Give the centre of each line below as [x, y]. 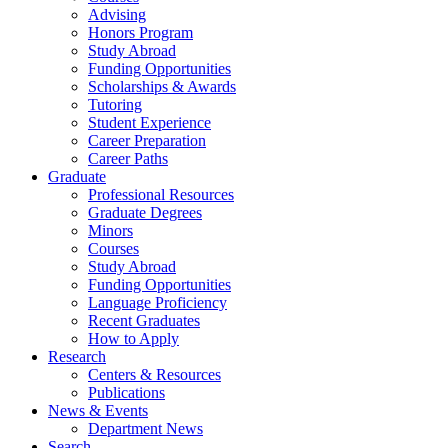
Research [77, 356]
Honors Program [140, 32]
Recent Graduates [144, 320]
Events [124, 410]
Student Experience [149, 122]
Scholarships [130, 86]
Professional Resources [161, 194]
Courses [113, 248]
